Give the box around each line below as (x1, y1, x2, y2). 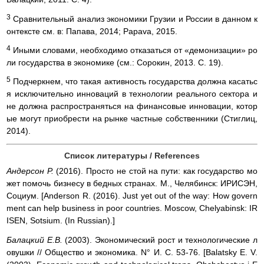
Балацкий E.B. (6, 235, 65, 245)
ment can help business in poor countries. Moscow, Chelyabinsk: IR (6, 203, 258, 213)
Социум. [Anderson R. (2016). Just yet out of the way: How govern (6, 191, 258, 201)
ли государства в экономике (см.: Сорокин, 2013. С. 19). (6, 57, 223, 67)
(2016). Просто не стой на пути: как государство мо (56, 166, 258, 176)
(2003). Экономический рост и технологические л (65, 235, 258, 245)
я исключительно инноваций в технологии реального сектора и (6, 88, 258, 98)
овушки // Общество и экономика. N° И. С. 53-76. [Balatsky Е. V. (6, 247, 258, 257)
